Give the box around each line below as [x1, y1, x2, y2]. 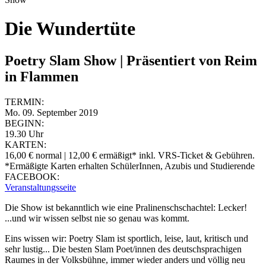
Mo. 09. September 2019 [5, 107, 98, 118]
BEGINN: [5, 118, 44, 128]
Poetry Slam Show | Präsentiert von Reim [5, 52, 257, 68]
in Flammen [5, 68, 78, 84]
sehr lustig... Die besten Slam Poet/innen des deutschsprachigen [5, 243, 242, 254]
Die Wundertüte [5, 18, 135, 40]
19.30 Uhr [5, 128, 43, 139]
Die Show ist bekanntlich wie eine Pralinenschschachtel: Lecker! [5, 202, 247, 213]
